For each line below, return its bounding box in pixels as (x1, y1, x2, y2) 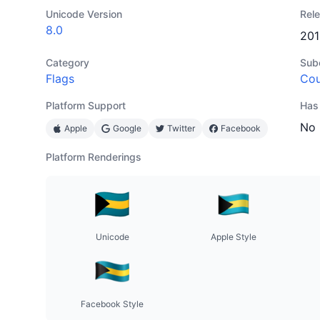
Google (113, 123, 141, 134)
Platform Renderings (46, 151, 141, 163)
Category (46, 56, 89, 69)
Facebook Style (81, 299, 144, 309)
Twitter (167, 123, 195, 134)
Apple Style (211, 231, 256, 242)
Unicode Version (46, 8, 122, 20)
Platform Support (46, 99, 126, 111)
